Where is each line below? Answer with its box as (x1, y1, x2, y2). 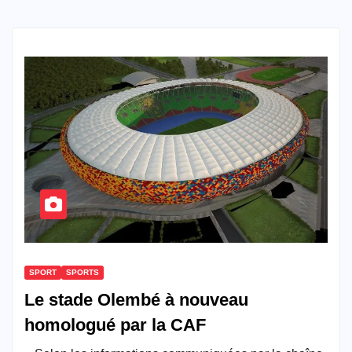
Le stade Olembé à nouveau (24, 290, 248, 310)
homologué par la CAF (24, 315, 206, 335)
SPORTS (66, 268, 99, 277)
